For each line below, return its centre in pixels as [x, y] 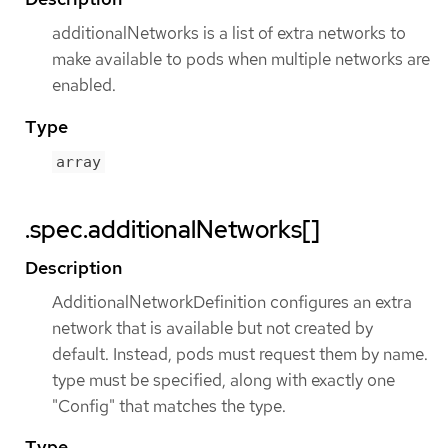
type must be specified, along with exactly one [223, 379]
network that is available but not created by [212, 327]
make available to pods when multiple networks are [241, 59]
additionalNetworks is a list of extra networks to [229, 33]
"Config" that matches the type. [169, 405]
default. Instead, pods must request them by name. [240, 353]
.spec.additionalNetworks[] [172, 229]
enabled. [84, 85]
